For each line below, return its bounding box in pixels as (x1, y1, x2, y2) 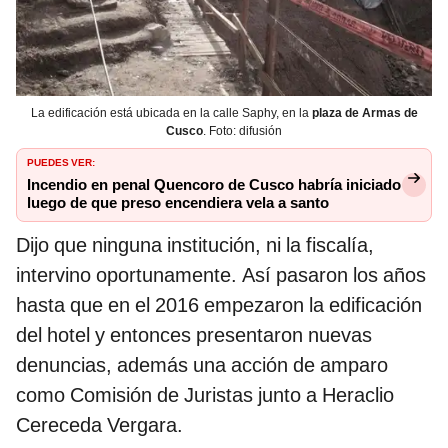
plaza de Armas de (311, 106, 418, 121)
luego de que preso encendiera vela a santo (27, 194, 329, 213)
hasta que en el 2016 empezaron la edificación (16, 293, 422, 318)
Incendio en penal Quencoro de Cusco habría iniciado (27, 176, 401, 195)
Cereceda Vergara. (16, 413, 183, 438)
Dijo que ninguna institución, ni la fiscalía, (16, 233, 374, 258)
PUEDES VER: (27, 153, 95, 170)
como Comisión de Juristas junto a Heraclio (16, 383, 394, 408)
